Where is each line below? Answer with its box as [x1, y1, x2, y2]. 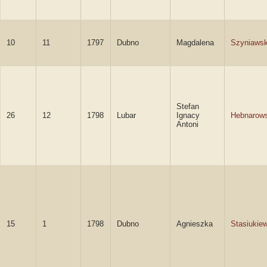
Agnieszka [176, 219, 213, 228]
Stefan [176, 102, 199, 111]
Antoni [176, 120, 198, 129]
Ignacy [176, 111, 200, 120]
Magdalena [176, 38, 214, 47]
